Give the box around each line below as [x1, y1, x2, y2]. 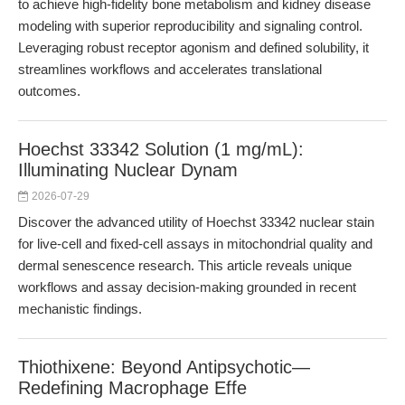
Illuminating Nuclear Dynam [18, 160, 238, 180]
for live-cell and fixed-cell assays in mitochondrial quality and [18, 236, 372, 251]
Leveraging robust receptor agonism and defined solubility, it [18, 40, 369, 55]
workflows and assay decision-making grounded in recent [18, 279, 356, 295]
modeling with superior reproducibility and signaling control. [18, 18, 363, 33]
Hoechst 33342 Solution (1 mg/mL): [18, 139, 304, 159]
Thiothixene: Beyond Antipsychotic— [18, 357, 310, 377]
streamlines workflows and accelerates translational [18, 61, 322, 77]
